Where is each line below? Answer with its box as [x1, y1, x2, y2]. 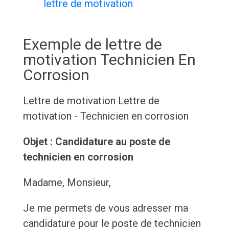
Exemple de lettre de [22, 35, 162, 54]
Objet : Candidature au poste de [22, 135, 170, 148]
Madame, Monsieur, [22, 176, 111, 189]
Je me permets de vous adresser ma [22, 202, 188, 215]
